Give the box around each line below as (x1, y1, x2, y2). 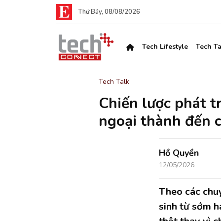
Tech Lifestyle (142, 41, 188, 51)
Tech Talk (99, 77, 129, 86)
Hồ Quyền (159, 147, 199, 159)
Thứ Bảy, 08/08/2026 (78, 7, 140, 16)
